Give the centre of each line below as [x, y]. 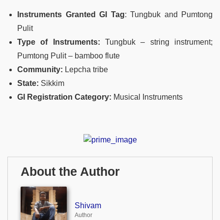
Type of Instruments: [59, 42]
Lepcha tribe [85, 70]
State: [28, 83]
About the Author [70, 171]
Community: [40, 70]
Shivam [88, 206]
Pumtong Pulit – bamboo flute [69, 56]
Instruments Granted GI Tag [71, 15]
